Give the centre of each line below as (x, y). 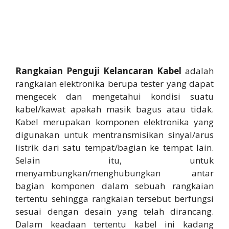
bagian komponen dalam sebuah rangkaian (114, 186)
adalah (198, 71)
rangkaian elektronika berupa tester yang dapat (114, 84)
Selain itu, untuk (114, 161)
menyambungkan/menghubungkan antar (114, 173)
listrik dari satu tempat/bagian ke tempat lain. (114, 148)
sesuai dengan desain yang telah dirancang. (114, 212)
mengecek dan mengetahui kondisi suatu (114, 97)
